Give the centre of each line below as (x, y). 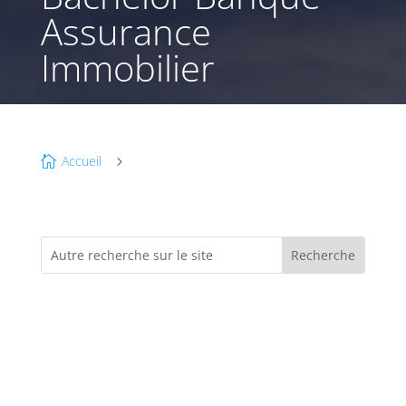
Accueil (81, 161)
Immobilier (127, 68)
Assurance (126, 32)
